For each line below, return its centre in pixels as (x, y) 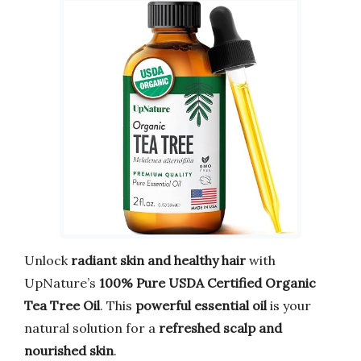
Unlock (48, 260)
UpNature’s (62, 282)
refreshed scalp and (220, 328)
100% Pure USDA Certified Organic (207, 282)
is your (289, 305)
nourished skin (69, 350)
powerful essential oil (201, 305)
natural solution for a (91, 328)
